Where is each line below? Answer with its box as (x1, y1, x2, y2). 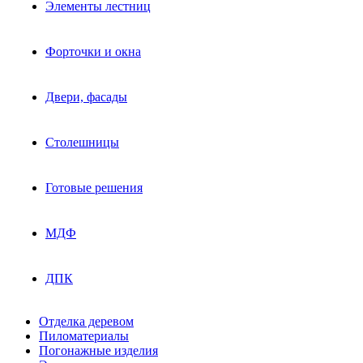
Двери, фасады (45, 90, 127, 105)
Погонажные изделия (39, 344, 158, 358)
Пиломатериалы (39, 329, 129, 344)
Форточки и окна (45, 45, 141, 59)
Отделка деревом (39, 314, 134, 329)
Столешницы (45, 135, 119, 150)
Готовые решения (45, 181, 143, 195)
